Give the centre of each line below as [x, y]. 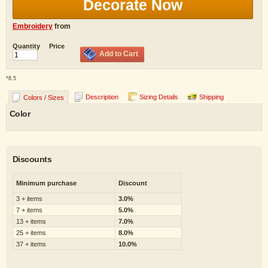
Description [102, 97]
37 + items [31, 244]
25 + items [31, 233]
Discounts [32, 159]
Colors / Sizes [44, 98]
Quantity [26, 46]
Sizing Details [159, 97]
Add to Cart [119, 54]
